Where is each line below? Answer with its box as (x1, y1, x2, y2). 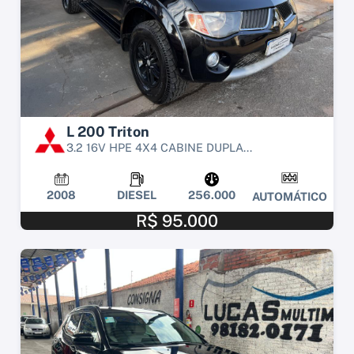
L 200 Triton (66, 122, 149, 140)
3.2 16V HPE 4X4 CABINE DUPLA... (66, 140, 252, 154)
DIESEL (116, 188, 156, 202)
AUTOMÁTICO (252, 189, 327, 203)
